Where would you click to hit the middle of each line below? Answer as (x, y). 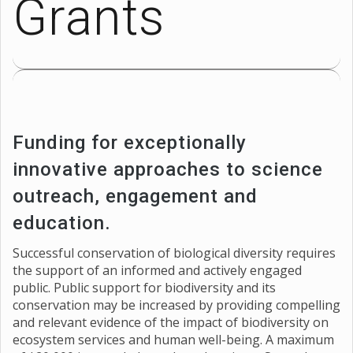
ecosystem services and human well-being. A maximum (173, 340)
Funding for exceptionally (130, 143)
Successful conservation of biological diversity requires (174, 253)
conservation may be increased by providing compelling (176, 305)
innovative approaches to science (168, 169)
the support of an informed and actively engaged (157, 270)
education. (62, 223)
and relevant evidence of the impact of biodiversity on (171, 322)
